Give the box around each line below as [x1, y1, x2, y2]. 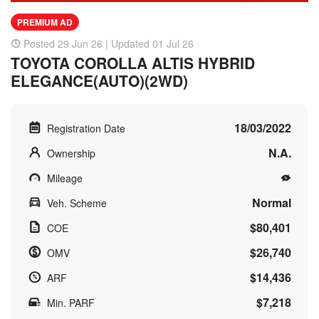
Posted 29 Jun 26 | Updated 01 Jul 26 [23, 36, 194, 51]
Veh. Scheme [47, 195, 107, 210]
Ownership [47, 145, 95, 160]
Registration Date [47, 120, 125, 135]
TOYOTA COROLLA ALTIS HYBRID [11, 51, 255, 73]
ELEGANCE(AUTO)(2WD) [11, 69, 188, 91]
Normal [252, 194, 291, 211]
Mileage [47, 170, 83, 185]
